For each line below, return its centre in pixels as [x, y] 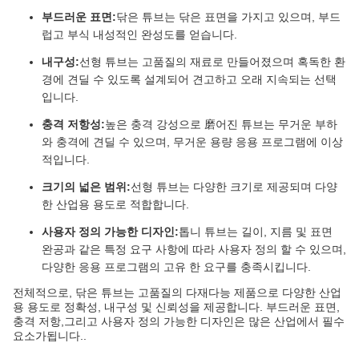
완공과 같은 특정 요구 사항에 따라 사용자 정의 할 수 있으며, [194, 249]
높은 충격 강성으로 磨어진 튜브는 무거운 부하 [221, 124]
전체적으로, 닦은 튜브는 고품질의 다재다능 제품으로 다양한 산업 [177, 292]
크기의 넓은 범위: [86, 187]
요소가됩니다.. [50, 336]
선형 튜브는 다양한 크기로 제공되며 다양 [234, 187]
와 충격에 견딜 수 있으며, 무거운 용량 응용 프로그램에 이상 [192, 142]
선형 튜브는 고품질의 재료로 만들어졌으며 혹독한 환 [212, 62]
